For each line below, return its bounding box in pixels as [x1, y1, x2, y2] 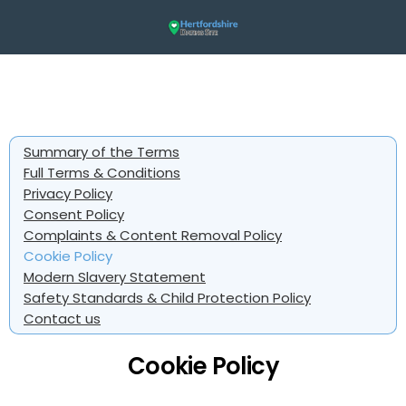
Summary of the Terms [24, 142, 179, 161]
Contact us [24, 309, 101, 328]
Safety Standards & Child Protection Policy [24, 288, 311, 307]
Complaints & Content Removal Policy [24, 226, 282, 245]
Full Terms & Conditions [24, 163, 180, 182]
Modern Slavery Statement [24, 267, 206, 286]
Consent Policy [24, 205, 124, 224]
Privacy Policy [24, 184, 112, 203]
